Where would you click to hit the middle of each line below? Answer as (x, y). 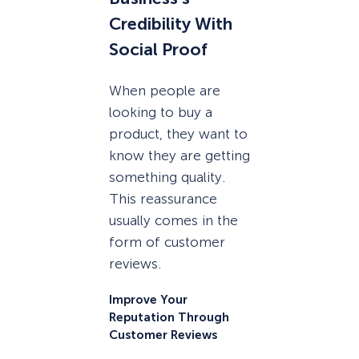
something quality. (167, 177)
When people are (165, 90)
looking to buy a (161, 112)
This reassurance (163, 198)
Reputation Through (169, 317)
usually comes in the (173, 220)
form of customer (167, 242)
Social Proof (158, 50)
